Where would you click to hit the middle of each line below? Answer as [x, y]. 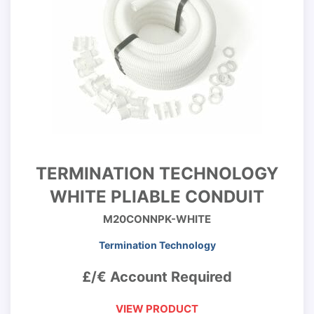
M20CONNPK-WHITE [157, 219]
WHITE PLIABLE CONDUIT [157, 197]
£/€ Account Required [157, 277]
